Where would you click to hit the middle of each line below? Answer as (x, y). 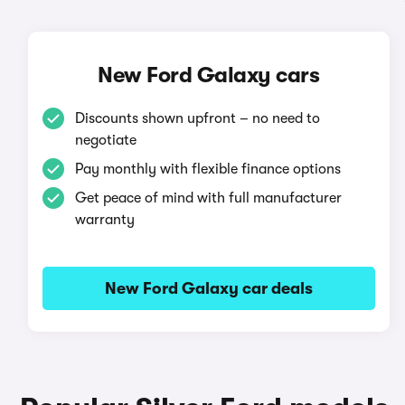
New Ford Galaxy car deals (208, 288)
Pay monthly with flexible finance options (207, 169)
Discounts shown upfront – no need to (197, 118)
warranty (104, 220)
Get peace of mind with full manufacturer (208, 198)
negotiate (105, 140)
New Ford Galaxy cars (209, 75)
